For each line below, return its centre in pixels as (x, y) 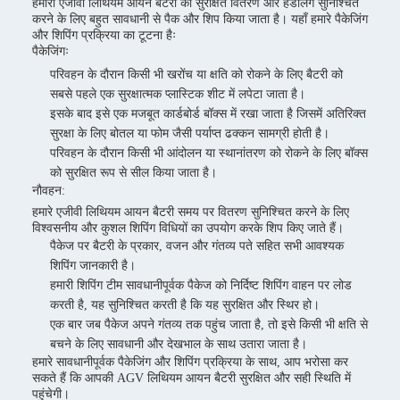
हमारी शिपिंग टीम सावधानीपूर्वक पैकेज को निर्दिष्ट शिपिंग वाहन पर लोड (201, 285)
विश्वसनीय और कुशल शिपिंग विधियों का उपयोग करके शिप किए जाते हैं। (188, 228)
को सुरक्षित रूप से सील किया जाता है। (133, 173)
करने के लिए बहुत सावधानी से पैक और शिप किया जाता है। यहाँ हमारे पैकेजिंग (200, 19)
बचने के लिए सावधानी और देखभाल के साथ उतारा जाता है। (179, 344)
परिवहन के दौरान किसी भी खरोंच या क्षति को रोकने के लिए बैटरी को (196, 75)
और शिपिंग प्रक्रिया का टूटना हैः (104, 35)
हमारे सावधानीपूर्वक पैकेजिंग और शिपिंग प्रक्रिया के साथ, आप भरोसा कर (190, 362)
